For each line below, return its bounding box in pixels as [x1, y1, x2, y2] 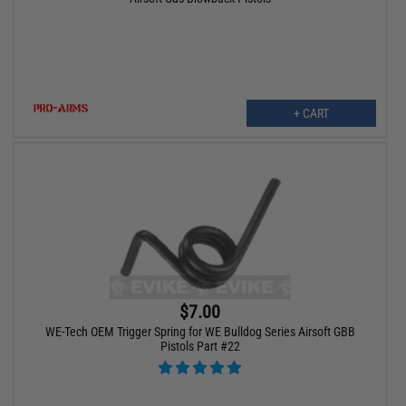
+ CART [293, 105, 329, 121]
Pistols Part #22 [159, 338, 240, 353]
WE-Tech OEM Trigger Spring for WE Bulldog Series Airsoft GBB [44, 324, 355, 339]
